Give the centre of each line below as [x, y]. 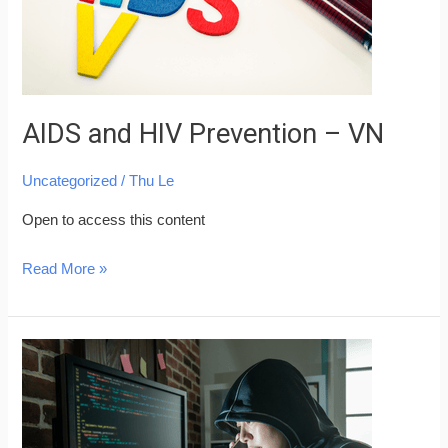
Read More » [65, 268]
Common [52, 405]
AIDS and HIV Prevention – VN [203, 134]
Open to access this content [114, 219]
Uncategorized [70, 181]
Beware [46, 351]
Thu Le [152, 181]
